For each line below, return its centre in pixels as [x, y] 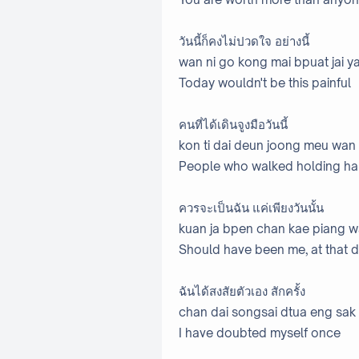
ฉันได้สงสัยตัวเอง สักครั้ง [242, 292]
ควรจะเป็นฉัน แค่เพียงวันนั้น [251, 208]
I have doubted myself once [260, 333]
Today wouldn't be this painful [265, 83]
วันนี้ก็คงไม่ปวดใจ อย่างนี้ [244, 42]
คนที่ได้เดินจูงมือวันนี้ [233, 125]
